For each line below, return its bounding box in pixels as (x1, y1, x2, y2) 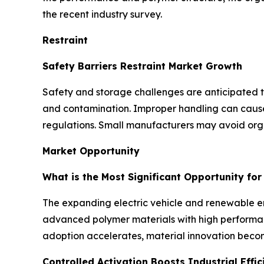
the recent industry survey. (42, 8, 162, 20)
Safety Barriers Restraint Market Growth (42, 60, 242, 72)
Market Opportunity (42, 144, 140, 157)
